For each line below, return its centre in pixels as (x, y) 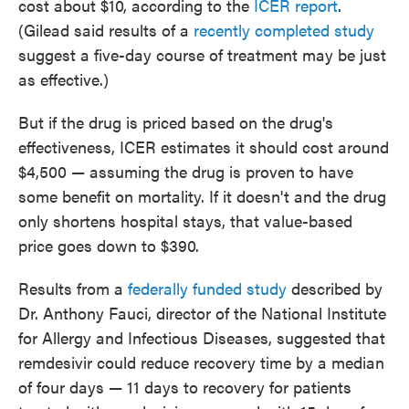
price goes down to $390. (109, 246)
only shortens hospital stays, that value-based (185, 221)
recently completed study (282, 30)
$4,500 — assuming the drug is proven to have (186, 172)
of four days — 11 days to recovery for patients (185, 387)
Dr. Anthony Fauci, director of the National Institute (202, 313)
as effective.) (63, 79)
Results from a (73, 288)
